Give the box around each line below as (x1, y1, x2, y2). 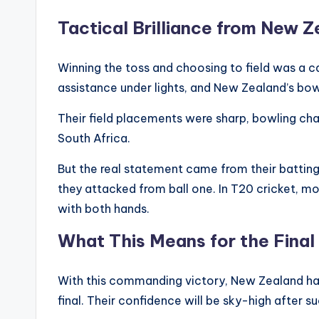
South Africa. (58, 131, 130, 146)
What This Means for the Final (58, 230, 315, 252)
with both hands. (58, 202, 150, 216)
